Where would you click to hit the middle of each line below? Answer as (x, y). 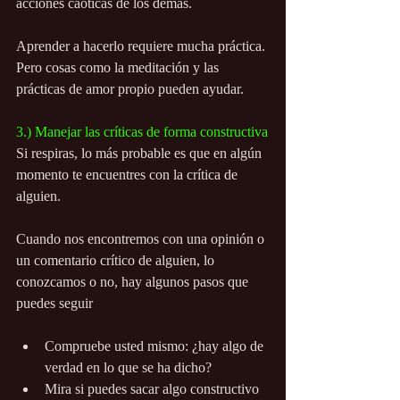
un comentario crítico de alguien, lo (117, 261)
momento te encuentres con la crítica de (129, 175)
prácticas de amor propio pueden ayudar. (130, 89)
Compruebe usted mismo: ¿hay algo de (156, 346)
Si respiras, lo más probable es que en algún (141, 154)
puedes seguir (54, 304)
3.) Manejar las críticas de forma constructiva (142, 132)
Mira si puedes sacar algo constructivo (154, 389)
